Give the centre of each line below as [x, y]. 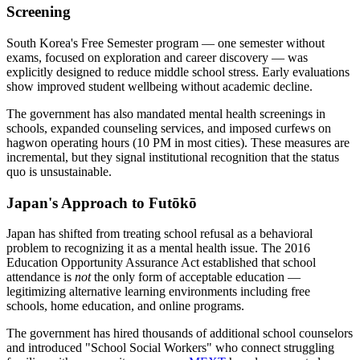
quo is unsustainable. [59, 171]
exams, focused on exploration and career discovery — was [157, 57]
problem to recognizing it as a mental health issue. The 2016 [158, 248]
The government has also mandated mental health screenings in [166, 113]
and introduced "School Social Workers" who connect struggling [170, 348]
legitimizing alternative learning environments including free [158, 292]
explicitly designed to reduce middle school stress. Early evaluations [178, 72]
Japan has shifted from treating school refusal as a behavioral [160, 234]
